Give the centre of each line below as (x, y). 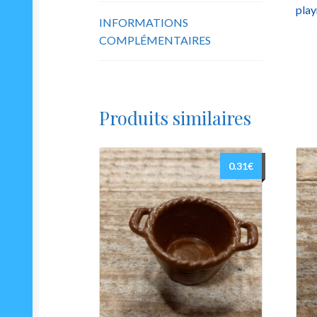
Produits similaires (175, 117)
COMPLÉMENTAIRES (155, 40)
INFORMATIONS (144, 23)
